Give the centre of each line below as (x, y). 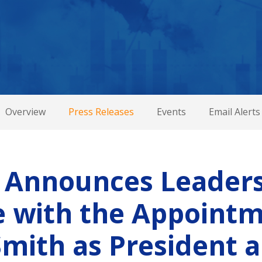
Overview (25, 112)
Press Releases (101, 112)
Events (171, 112)
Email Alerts (234, 112)
